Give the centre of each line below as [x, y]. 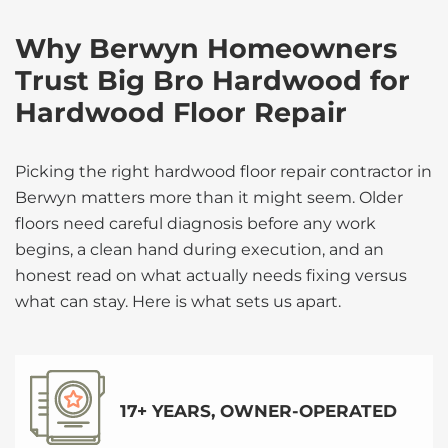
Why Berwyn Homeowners [206, 48]
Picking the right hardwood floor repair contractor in [223, 171]
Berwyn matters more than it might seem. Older [209, 197]
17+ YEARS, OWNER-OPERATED [258, 410]
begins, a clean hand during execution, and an [199, 249]
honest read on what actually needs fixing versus [211, 275]
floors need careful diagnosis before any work [195, 223]
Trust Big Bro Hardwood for [212, 80]
